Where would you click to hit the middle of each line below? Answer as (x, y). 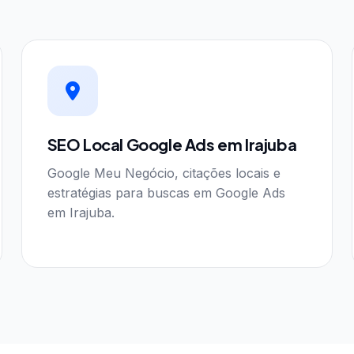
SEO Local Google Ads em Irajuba (172, 144)
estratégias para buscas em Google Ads (166, 193)
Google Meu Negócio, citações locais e (164, 173)
